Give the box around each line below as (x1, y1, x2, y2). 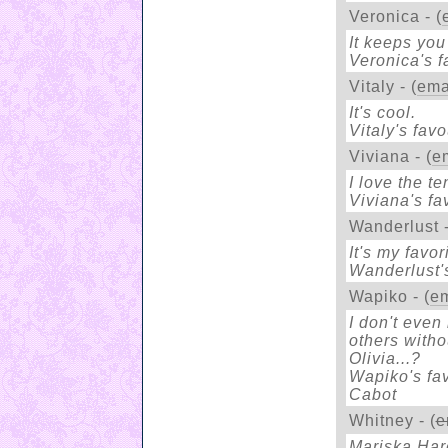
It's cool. (348, 103, 416, 122)
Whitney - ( (348, 411, 436, 430)
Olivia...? (348, 349, 421, 368)
